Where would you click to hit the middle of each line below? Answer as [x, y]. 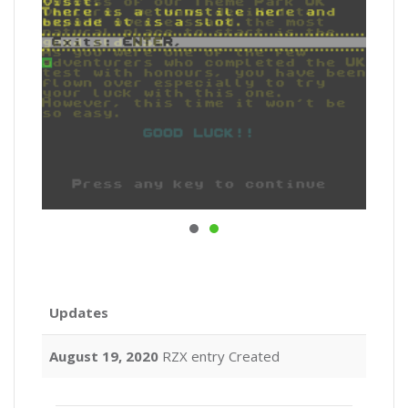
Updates [79, 312]
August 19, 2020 [104, 356]
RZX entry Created [219, 356]
